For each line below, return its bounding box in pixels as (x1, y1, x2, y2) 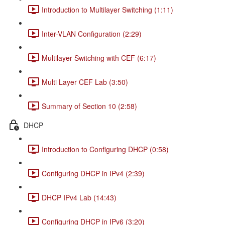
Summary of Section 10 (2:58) (42, 100, 137, 111)
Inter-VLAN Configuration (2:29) (42, 28, 142, 39)
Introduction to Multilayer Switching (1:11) (42, 4, 173, 15)
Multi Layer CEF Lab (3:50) (42, 76, 128, 87)
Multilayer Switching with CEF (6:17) (42, 52, 156, 63)
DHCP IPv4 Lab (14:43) (42, 192, 117, 202)
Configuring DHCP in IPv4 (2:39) (42, 168, 145, 178)
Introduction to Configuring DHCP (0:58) (42, 144, 169, 154)
